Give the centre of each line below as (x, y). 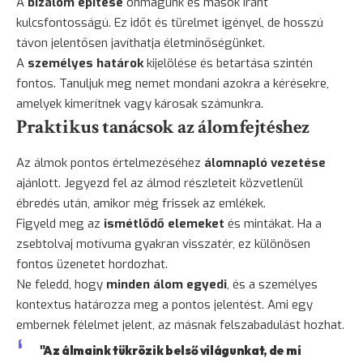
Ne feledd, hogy (61, 285)
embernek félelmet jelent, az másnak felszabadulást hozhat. (180, 325)
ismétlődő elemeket (164, 224)
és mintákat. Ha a (273, 224)
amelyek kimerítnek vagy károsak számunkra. (140, 104)
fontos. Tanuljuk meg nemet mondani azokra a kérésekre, (173, 84)
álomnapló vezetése (265, 163)
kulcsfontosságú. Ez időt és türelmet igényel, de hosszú (170, 23)
